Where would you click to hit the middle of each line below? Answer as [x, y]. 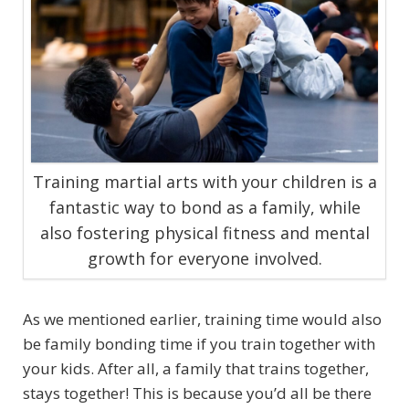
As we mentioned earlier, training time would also [202, 320]
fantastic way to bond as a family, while [204, 208]
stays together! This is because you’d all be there [197, 393]
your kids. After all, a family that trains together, [196, 369]
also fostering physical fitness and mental [204, 233]
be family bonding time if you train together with [199, 344]
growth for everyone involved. [204, 259]
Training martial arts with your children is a [204, 182]
